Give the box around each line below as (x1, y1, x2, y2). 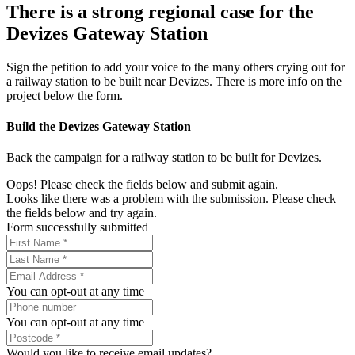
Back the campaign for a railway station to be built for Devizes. (6, 151, 322, 165)
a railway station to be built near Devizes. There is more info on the (6, 74, 342, 88)
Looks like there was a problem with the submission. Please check (6, 192, 336, 206)
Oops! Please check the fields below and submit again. (6, 177, 278, 192)
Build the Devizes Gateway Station (6, 119, 191, 133)
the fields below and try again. (6, 206, 157, 220)
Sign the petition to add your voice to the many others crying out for (6, 59, 345, 74)
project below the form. (6, 88, 123, 102)
